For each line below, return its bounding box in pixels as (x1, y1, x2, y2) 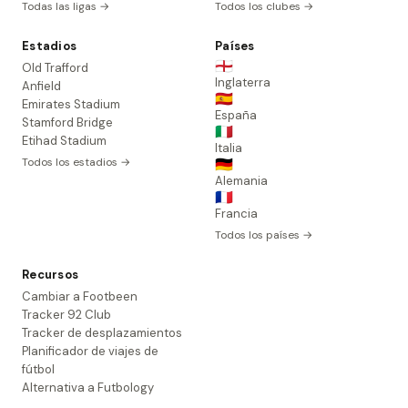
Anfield (22, 78, 61, 94)
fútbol (22, 362, 55, 377)
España (215, 107, 257, 123)
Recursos (22, 267, 79, 282)
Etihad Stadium (22, 133, 107, 148)
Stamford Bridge (22, 115, 113, 130)
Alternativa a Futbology (22, 380, 154, 395)
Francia (215, 206, 258, 221)
